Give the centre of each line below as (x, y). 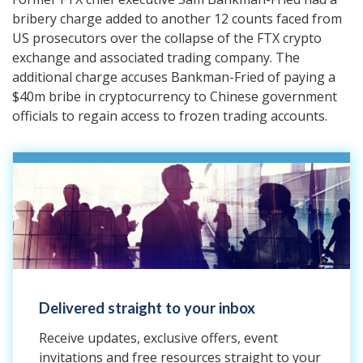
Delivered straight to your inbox (147, 308)
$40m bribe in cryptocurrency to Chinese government (175, 96)
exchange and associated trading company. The (156, 57)
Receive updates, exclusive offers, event (158, 337)
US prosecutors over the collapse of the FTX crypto (167, 38)
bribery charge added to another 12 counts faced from (177, 18)
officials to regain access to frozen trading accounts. (170, 115)
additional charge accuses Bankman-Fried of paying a (174, 77)
